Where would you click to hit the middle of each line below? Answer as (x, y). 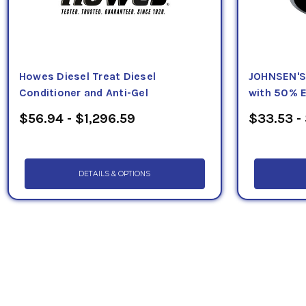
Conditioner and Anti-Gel (83, 93)
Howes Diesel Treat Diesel (87, 76)
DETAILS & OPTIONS (115, 173)
